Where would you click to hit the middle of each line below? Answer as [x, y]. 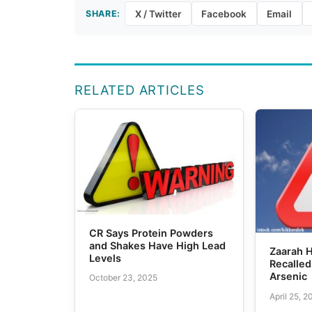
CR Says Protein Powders [151, 233]
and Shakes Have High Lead [158, 245]
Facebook [224, 14]
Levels [106, 258]
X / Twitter [158, 14]
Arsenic [289, 276]
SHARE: [103, 13]
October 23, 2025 [124, 278]
